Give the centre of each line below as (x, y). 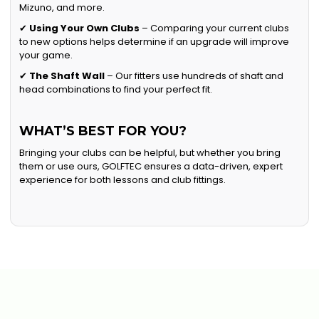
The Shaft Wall (67, 76)
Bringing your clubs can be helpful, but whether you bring (150, 153)
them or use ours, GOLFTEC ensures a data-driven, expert (151, 167)
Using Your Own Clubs (85, 28)
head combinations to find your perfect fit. (116, 90)
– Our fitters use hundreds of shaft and (194, 76)
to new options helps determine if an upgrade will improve (155, 42)
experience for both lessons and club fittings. (123, 180)
